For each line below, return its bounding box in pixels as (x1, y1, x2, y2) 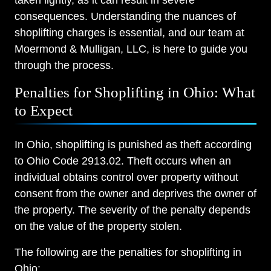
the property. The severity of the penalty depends (15, 204, 250, 217)
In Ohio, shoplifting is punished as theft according (15, 139, 252, 151)
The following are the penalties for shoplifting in (15, 246, 241, 259)
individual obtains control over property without (15, 171, 238, 184)
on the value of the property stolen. (15, 220, 182, 233)
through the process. (15, 59, 114, 72)
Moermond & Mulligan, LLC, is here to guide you (15, 43, 247, 56)
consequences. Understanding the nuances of (15, 10, 236, 23)
